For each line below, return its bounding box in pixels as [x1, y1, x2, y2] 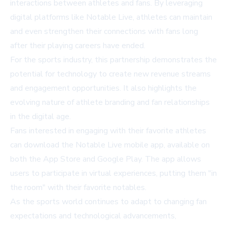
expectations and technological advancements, [10, 210, 176, 222]
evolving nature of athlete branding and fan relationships [10, 97, 210, 108]
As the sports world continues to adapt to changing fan [10, 196, 207, 208]
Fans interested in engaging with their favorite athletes [10, 125, 206, 137]
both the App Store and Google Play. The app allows [10, 154, 201, 165]
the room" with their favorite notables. [10, 182, 146, 194]
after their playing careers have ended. [10, 40, 145, 52]
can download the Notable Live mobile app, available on [10, 139, 210, 151]
